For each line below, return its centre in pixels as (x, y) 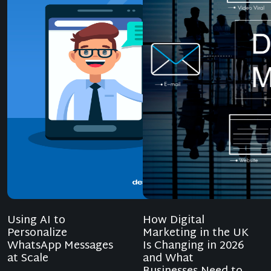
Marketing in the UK (196, 233)
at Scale (28, 259)
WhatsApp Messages (60, 246)
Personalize (37, 233)
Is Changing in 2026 (193, 246)
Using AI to (36, 221)
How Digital (174, 221)
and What (168, 259)
